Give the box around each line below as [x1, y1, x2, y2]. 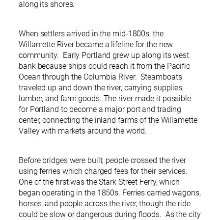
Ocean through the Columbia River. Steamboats [19, 72, 182, 82]
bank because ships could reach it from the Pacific [19, 61, 190, 71]
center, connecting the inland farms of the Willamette [19, 115, 197, 125]
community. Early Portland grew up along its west [19, 51, 190, 60]
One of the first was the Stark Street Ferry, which [19, 177, 180, 187]
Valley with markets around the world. [19, 126, 147, 136]
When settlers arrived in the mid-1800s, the [19, 29, 164, 39]
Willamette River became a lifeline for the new [19, 40, 173, 50]
